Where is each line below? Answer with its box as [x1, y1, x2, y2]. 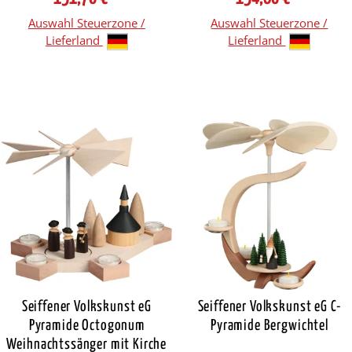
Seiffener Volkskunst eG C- [197, 299, 342, 314]
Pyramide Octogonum [28, 317, 145, 333]
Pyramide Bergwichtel [211, 317, 328, 333]
